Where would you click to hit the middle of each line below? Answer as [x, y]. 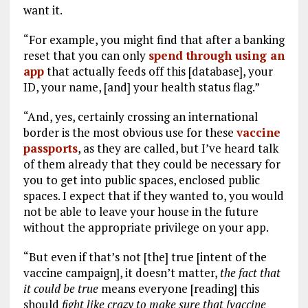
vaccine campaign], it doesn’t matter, [121, 273]
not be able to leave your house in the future [141, 212]
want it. [44, 10]
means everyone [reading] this [178, 289]
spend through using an [216, 56]
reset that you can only [86, 56]
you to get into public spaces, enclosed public [141, 180]
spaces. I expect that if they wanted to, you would [153, 196]
